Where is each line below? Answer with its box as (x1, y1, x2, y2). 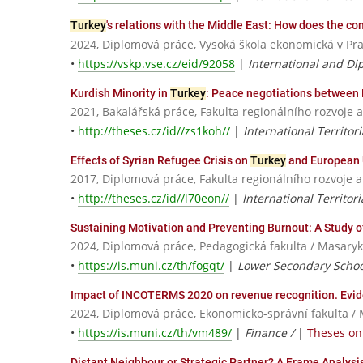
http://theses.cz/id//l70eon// (78, 190, 229, 206)
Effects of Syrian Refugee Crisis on (70, 153, 250, 167)
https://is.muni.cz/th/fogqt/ (78, 258, 224, 274)
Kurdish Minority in (70, 86, 170, 100)
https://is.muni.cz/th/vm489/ (78, 325, 232, 341)
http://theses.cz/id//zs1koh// (78, 122, 230, 139)
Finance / (245, 325, 297, 341)
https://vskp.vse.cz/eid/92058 (78, 55, 235, 71)
